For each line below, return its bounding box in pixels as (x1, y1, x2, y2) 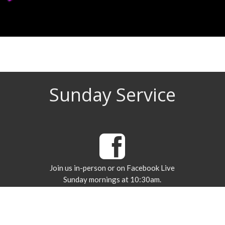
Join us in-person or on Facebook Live (50, 163, 175, 173)
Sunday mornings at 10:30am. (63, 175, 162, 184)
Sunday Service (49, 82, 176, 107)
